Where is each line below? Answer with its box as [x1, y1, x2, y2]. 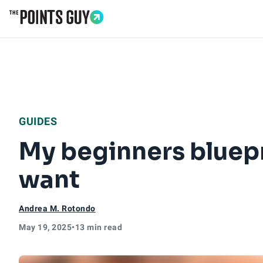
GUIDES [19, 115, 57, 127]
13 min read [75, 222, 122, 232]
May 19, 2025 [19, 222, 72, 232]
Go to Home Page [9, 23, 87, 37]
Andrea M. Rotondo [19, 204, 96, 213]
